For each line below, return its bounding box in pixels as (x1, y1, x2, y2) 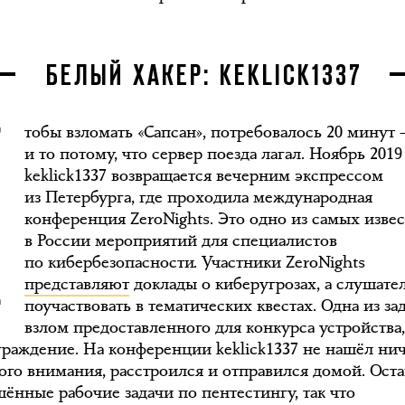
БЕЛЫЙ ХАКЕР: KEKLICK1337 (46, 65, 363, 89)
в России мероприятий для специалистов (24, 230, 338, 251)
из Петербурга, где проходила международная (24, 186, 373, 208)
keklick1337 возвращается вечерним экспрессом (24, 165, 384, 186)
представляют (24, 273, 130, 295)
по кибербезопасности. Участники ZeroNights (24, 251, 366, 273)
